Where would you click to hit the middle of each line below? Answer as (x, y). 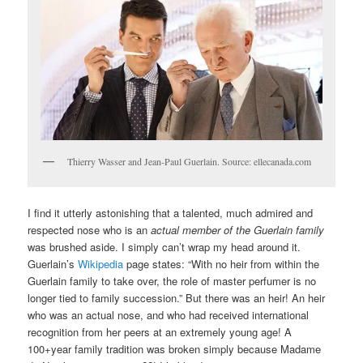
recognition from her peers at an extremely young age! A (160, 331)
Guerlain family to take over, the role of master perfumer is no (172, 280)
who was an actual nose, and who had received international (169, 314)
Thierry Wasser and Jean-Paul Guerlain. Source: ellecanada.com (190, 162)
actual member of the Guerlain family (238, 229)
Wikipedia (102, 263)
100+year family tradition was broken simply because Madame (175, 348)
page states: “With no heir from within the (223, 263)
